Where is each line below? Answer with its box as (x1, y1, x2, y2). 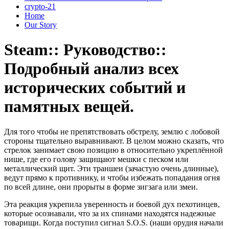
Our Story (25, 20, 57, 29)
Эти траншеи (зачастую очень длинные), (77, 164, 219, 173)
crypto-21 (25, 2, 56, 11)
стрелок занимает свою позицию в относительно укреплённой (4, 145, 223, 154)
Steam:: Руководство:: (4, 40, 167, 59)
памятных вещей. (4, 97, 134, 116)
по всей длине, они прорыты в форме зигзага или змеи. (4, 182, 198, 191)
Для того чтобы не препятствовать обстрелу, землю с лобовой (4, 127, 220, 136)
